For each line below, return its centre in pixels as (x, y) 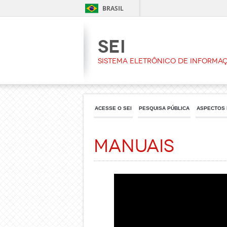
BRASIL (113, 8)
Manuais (134, 146)
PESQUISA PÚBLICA (164, 108)
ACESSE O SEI (113, 108)
